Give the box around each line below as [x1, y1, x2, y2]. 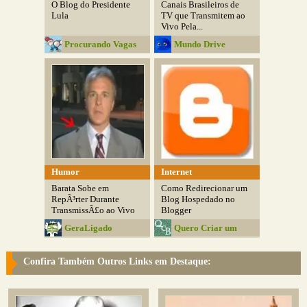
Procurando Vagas [64, 38, 137, 49]
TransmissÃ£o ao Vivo [51, 205, 136, 216]
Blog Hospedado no [161, 194, 236, 205]
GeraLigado [64, 223, 113, 234]
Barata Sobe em [51, 183, 110, 194]
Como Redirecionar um [161, 183, 248, 194]
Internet [161, 167, 193, 177]
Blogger [161, 205, 192, 216]
